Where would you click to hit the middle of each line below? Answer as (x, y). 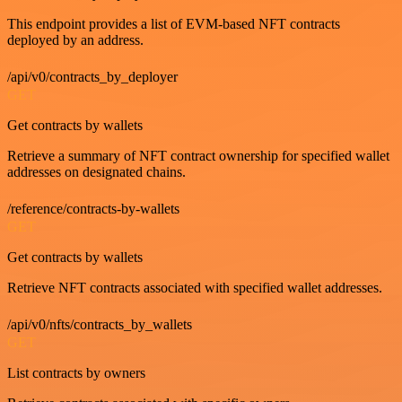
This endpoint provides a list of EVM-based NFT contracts (174, 23)
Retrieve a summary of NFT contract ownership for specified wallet (198, 155)
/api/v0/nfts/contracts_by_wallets (100, 324)
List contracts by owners (76, 372)
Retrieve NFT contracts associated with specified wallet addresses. (195, 287)
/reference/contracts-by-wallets (93, 208)
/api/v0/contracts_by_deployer (92, 76)
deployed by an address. (75, 39)
